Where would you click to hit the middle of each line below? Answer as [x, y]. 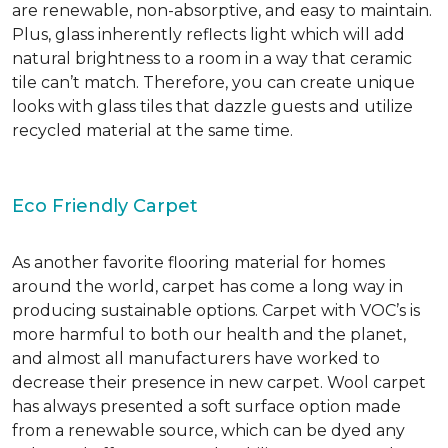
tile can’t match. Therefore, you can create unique [213, 82]
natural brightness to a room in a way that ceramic [212, 58]
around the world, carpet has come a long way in [207, 286]
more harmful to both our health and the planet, [209, 334]
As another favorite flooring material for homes [198, 262]
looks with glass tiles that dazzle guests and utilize [212, 106]
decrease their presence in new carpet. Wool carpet [219, 382]
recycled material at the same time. [152, 130]
